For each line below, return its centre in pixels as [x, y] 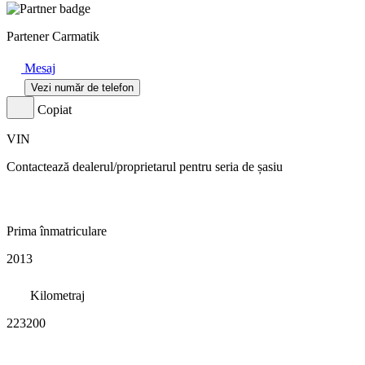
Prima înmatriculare [57, 231]
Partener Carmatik [53, 37]
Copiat [55, 110]
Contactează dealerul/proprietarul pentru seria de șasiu [145, 167]
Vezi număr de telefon [82, 88]
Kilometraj [57, 296]
